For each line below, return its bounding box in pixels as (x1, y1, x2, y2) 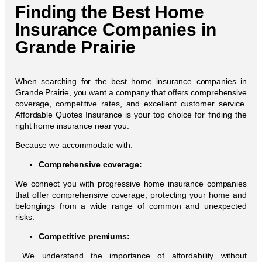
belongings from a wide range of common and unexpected (15, 201, 247, 211)
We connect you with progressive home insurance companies (15, 178, 247, 188)
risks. (15, 212, 35, 222)
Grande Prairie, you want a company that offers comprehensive (15, 87, 247, 97)
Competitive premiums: (39, 231, 130, 241)
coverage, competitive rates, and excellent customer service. (15, 98, 247, 108)
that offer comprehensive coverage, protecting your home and (15, 189, 247, 199)
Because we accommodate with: (15, 140, 133, 150)
